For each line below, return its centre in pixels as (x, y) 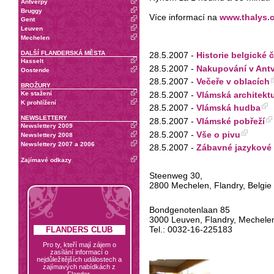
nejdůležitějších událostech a (79, 259)
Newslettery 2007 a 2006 (58, 144)
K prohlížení (39, 102)
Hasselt (32, 61)
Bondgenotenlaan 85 (190, 209)
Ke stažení (36, 94)
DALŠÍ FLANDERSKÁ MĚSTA (63, 53)
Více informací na (184, 17)
